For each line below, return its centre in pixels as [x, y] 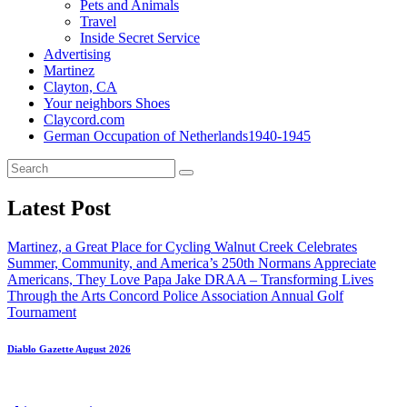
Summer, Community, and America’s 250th [131, 263]
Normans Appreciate [317, 263]
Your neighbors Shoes [107, 103]
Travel [98, 21]
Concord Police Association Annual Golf [226, 295]
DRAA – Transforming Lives [289, 279]
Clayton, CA [80, 86]
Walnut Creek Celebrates [286, 246]
